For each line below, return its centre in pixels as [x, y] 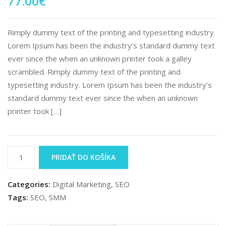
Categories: [29, 184]
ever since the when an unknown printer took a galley [100, 59]
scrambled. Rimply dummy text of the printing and [94, 72]
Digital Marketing [82, 184]
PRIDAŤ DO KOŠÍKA [84, 157]
